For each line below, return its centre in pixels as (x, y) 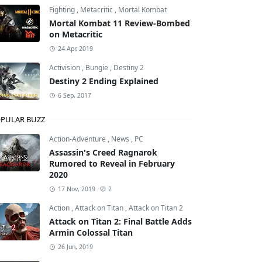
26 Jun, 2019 (75, 247)
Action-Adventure (78, 139)
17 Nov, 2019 (76, 189)
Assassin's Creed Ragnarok (103, 152)
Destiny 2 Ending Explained (104, 81)
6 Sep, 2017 (74, 95)
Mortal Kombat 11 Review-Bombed (120, 23)
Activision (65, 68)
